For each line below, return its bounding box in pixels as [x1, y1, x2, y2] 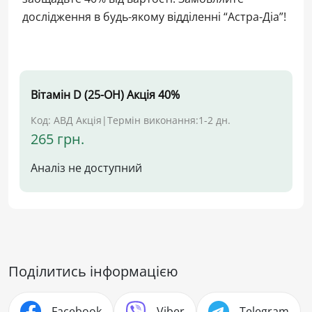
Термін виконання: [107, 113, 198, 127]
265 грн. [31, 129, 84, 148]
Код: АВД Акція [31, 113, 102, 127]
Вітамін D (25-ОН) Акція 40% [31, 86, 180, 102]
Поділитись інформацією [8, 261, 178, 281]
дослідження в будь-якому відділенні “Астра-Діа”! [22, 8, 286, 24]
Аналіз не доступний [31, 159, 142, 175]
